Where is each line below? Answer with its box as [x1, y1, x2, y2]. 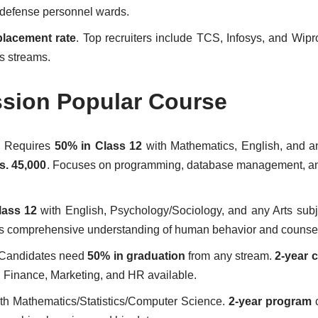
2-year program [229, 295, 312, 307]
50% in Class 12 [54, 140, 143, 152]
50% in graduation [87, 250, 185, 262]
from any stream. [185, 250, 275, 262]
